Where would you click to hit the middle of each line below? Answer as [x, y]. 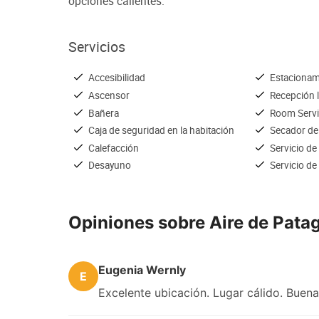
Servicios [97, 47]
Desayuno [110, 165]
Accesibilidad [117, 78]
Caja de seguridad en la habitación [161, 130]
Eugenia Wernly [142, 270]
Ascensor [109, 95]
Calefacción [114, 147]
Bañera [104, 113]
